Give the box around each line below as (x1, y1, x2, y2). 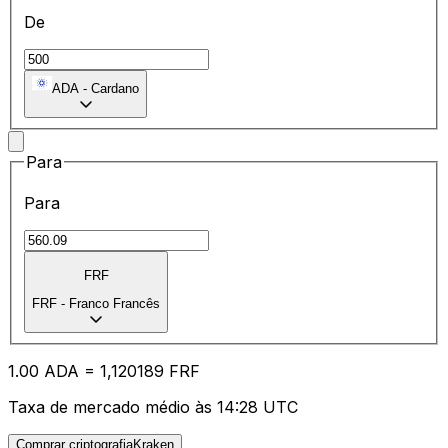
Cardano (91, 80, 139, 96)
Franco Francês (69, 296, 160, 312)
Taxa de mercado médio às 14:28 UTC (8, 397, 298, 418)
